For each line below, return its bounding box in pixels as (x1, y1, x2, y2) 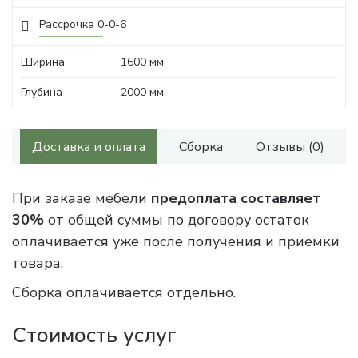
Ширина (21, 54, 65, 70)
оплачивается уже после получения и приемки (12, 232, 340, 251)
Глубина (21, 85, 62, 100)
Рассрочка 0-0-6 (39, 17, 126, 32)
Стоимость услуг (12, 321, 177, 349)
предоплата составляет (151, 189, 320, 208)
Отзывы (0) (256, 138, 325, 156)
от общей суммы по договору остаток (44, 210, 309, 229)
